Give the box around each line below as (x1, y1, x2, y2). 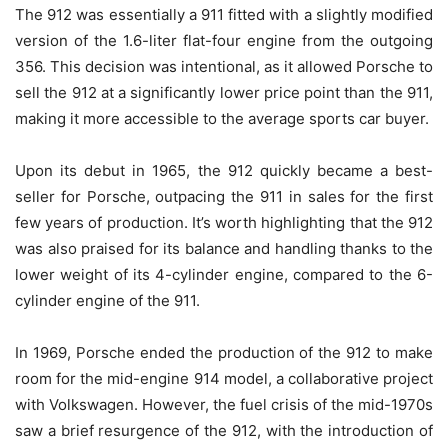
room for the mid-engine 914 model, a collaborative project (15, 369, 433, 389)
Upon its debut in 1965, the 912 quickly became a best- (15, 161, 433, 181)
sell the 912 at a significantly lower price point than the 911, (15, 83, 433, 103)
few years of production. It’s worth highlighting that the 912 (15, 213, 433, 233)
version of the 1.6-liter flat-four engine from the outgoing (15, 31, 433, 51)
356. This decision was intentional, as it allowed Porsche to (15, 57, 433, 77)
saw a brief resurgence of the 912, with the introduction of (15, 421, 433, 441)
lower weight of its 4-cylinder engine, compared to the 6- (15, 265, 433, 285)
